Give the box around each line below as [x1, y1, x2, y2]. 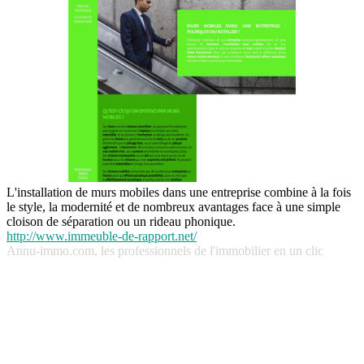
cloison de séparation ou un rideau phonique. [6, 214, 236, 229]
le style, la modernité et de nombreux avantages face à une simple [6, 200, 340, 214]
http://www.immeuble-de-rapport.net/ [6, 229, 197, 244]
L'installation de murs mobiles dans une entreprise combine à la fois [6, 185, 351, 200]
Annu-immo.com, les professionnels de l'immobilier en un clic [6, 244, 323, 258]
